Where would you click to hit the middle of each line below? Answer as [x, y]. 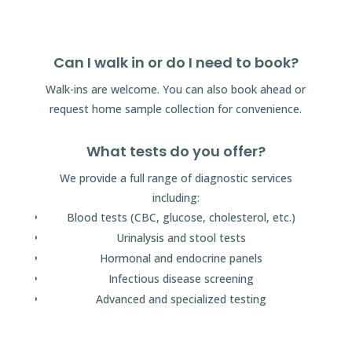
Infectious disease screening [181, 278]
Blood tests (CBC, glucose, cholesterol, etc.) [181, 217]
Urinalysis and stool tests [181, 237]
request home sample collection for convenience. [176, 108]
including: [176, 197]
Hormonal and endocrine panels [181, 258]
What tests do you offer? [176, 151]
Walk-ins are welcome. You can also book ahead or [176, 89]
